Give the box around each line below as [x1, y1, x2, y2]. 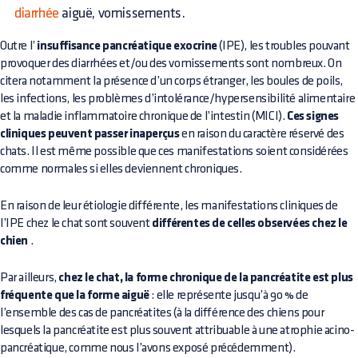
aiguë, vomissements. [58, 6, 185, 20]
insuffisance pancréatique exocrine [37, 39, 217, 53]
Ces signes [287, 109, 340, 123]
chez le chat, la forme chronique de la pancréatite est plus [58, 271, 353, 284]
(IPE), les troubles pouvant [217, 39, 350, 52]
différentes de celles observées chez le [152, 217, 348, 230]
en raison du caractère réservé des [179, 127, 344, 140]
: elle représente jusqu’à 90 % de [149, 288, 308, 301]
